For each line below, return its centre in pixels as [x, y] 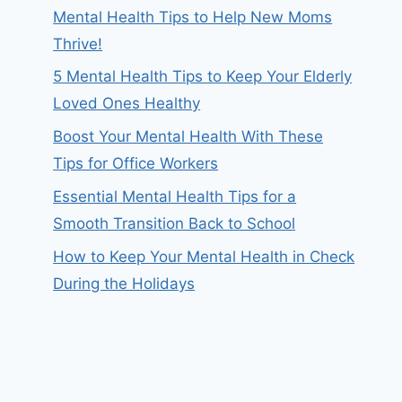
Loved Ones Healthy [127, 104]
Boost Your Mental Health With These [188, 137]
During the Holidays [124, 283]
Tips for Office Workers [136, 164]
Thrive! [78, 44]
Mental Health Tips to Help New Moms [193, 17]
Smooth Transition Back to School [175, 223]
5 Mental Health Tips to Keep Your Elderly [203, 77]
